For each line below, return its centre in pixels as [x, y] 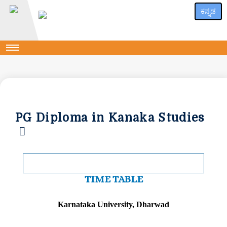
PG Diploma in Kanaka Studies [110, 118]
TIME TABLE [113, 179]
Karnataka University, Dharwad [113, 205]
